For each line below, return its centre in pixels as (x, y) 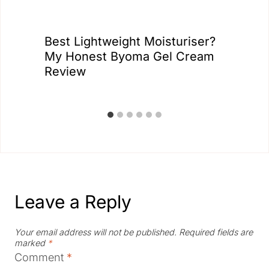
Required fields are (216, 232)
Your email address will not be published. (95, 232)
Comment (41, 258)
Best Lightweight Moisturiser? (130, 41)
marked (31, 243)
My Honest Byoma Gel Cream (129, 56)
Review (65, 71)
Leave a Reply (73, 202)
